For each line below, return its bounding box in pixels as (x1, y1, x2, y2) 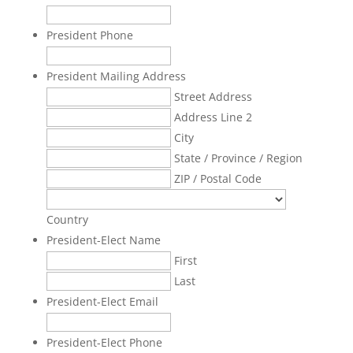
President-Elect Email (46, 294, 158, 309)
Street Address (173, 89, 252, 104)
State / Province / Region (173, 150, 303, 165)
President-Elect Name (46, 232, 161, 247)
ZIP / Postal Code (173, 171, 262, 186)
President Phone (46, 28, 133, 43)
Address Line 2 (173, 110, 252, 124)
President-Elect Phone (46, 335, 162, 350)
